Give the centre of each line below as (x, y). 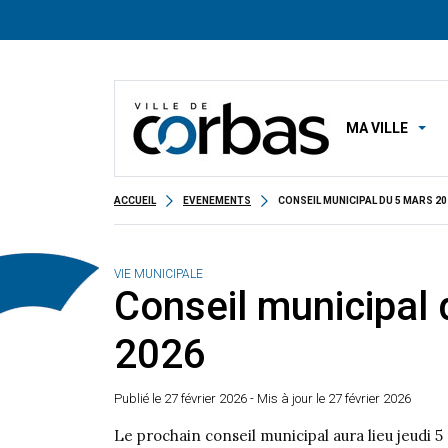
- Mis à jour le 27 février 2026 (329, 398)
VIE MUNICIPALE (158, 274)
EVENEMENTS (217, 200)
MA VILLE (377, 128)
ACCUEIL (135, 200)
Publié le (139, 398)
